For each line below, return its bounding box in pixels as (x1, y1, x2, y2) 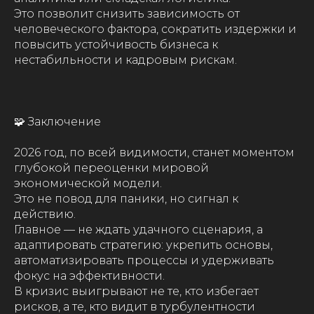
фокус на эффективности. (14, 269, 165, 282)
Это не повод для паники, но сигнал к (14, 192, 238, 205)
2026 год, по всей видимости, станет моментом (14, 146, 294, 159)
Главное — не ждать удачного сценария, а (14, 223, 263, 236)
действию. (14, 207, 76, 221)
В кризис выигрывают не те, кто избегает (14, 285, 259, 298)
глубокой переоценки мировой (14, 161, 209, 175)
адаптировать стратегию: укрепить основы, (14, 238, 273, 252)
